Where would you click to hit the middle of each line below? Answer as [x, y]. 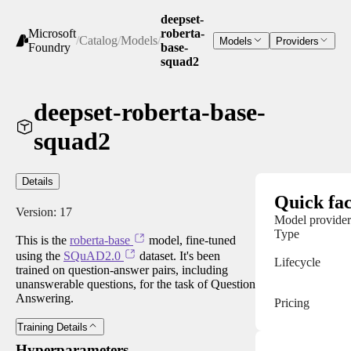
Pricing [292, 302]
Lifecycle [297, 262]
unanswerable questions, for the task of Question [136, 284]
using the [40, 255]
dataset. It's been [178, 255]
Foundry [49, 47]
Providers [297, 42]
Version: [38, 212]
